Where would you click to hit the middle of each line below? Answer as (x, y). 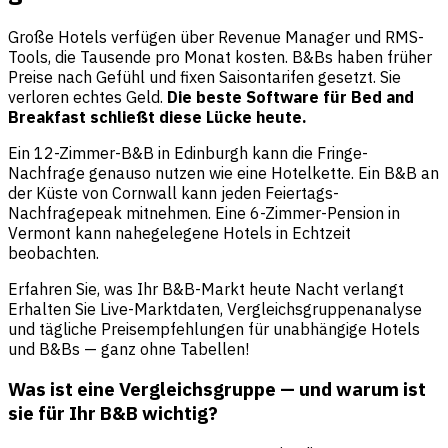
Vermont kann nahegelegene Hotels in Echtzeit (179, 232)
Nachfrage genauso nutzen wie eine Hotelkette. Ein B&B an (223, 172)
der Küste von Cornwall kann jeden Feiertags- (173, 192)
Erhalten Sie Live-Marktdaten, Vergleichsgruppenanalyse (215, 308)
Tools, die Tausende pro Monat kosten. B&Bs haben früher (220, 56)
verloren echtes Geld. (87, 96)
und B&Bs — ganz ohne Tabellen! (128, 348)
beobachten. (53, 252)
